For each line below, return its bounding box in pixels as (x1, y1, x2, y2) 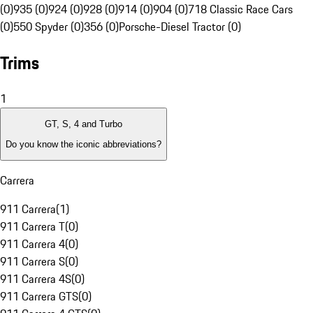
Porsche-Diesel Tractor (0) (119, 18, 241, 36)
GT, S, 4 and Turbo (45, 119, 122, 130)
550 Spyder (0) (13, 18, 84, 36)
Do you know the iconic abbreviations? (6, 138, 161, 150)
